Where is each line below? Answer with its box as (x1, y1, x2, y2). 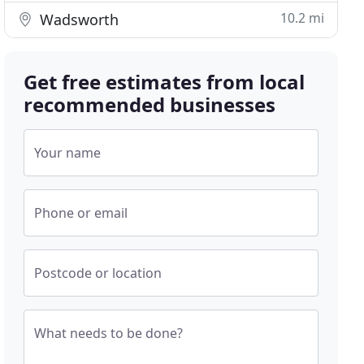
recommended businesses (24, 91, 276, 118)
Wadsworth (36, 10, 119, 29)
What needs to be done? (34, 324, 184, 342)
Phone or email (34, 204, 128, 222)
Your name (34, 144, 102, 162)
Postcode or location (34, 264, 162, 282)
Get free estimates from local (24, 68, 305, 95)
